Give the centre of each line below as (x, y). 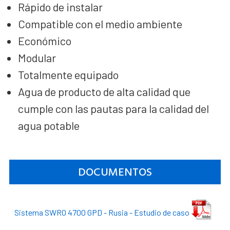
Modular (37, 57)
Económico (44, 40)
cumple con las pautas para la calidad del (113, 108)
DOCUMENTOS (115, 172)
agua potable (49, 125)
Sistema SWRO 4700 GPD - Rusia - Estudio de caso (102, 212)
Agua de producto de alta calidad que (104, 91)
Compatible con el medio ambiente (100, 23)
